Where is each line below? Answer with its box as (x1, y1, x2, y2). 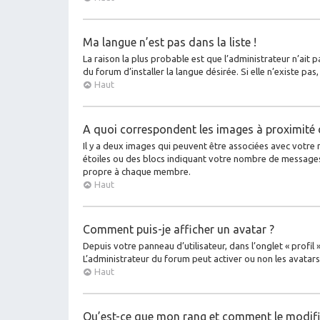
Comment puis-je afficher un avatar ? (83, 222, 274, 236)
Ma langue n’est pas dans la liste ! (83, 35, 256, 49)
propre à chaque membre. (83, 166, 191, 176)
